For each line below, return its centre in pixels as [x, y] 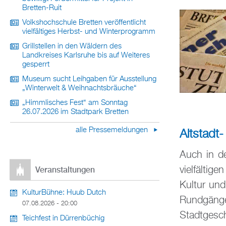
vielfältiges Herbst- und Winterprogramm [89, 32]
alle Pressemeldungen [113, 130]
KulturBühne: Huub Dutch [64, 193]
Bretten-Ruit [42, 8]
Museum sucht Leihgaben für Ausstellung [89, 79]
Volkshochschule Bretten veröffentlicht [84, 23]
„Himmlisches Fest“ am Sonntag [75, 103]
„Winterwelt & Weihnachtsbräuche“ [79, 88]
